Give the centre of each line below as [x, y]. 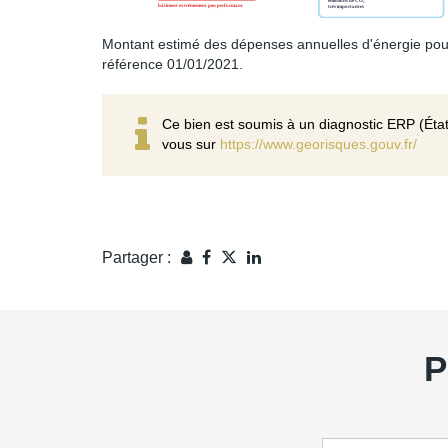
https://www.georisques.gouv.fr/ [318, 144]
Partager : [136, 257]
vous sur [191, 144]
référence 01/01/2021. [172, 64]
